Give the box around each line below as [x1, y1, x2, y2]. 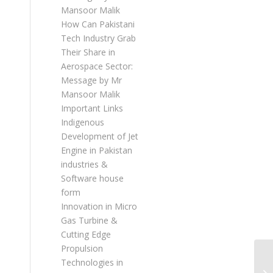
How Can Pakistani [61, 18, 135, 30]
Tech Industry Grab [61, 32, 136, 44]
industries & [61, 158, 108, 170]
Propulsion [61, 243, 103, 254]
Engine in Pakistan [61, 144, 132, 156]
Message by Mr [61, 74, 122, 86]
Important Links [61, 102, 123, 114]
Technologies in [61, 257, 123, 268]
